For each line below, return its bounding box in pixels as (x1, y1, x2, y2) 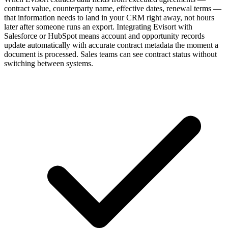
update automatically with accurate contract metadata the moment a (4, 40, 218, 49)
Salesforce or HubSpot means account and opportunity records (4, 31, 205, 40)
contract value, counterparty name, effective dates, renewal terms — (4, 4, 221, 13)
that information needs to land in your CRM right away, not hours (4, 13, 214, 22)
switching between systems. (4, 59, 93, 68)
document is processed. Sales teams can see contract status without (4, 49, 217, 59)
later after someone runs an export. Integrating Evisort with (4, 22, 192, 31)
